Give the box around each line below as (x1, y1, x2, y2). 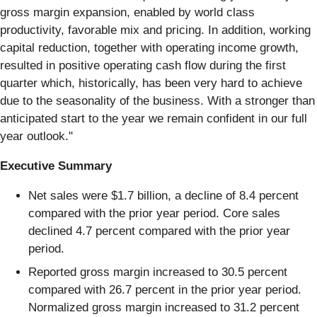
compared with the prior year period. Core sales (28, 206, 280, 220)
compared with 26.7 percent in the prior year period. (28, 283, 301, 297)
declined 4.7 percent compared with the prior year (28, 224, 290, 238)
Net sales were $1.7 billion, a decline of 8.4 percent (28, 188, 299, 202)
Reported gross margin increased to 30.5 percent (28, 265, 287, 279)
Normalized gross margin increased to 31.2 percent (28, 301, 299, 315)
